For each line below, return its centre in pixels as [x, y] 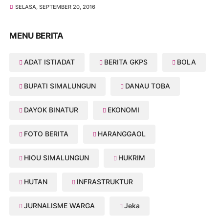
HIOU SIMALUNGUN [57, 158]
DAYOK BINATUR [51, 110]
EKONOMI [124, 110]
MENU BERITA [36, 36]
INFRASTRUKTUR [105, 182]
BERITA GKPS [126, 62]
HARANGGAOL [122, 134]
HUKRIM [132, 158]
